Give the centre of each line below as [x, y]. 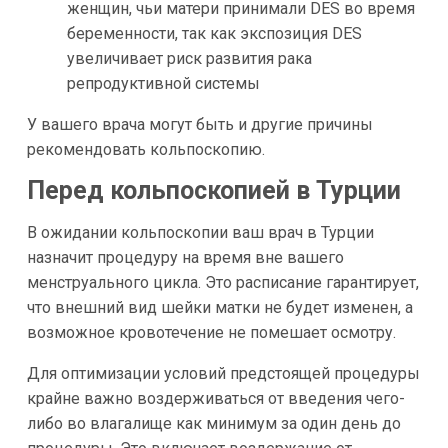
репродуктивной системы [163, 83]
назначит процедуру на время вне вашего [185, 258]
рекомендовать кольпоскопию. [145, 149]
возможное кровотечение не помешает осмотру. [211, 333]
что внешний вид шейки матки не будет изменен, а [219, 308]
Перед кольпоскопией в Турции [213, 190]
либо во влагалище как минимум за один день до [213, 424]
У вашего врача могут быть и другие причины [199, 124]
